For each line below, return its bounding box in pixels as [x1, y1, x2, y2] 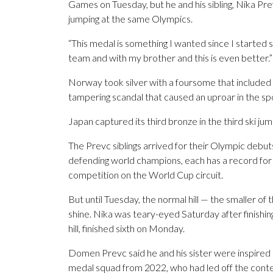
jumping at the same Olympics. [68, 13, 193, 25]
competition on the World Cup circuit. [68, 169, 223, 181]
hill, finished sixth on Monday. [68, 222, 185, 235]
